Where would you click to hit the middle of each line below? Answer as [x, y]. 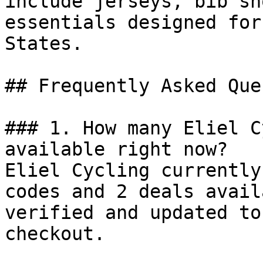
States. [44, 43]
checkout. [55, 234]
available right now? [116, 149]
